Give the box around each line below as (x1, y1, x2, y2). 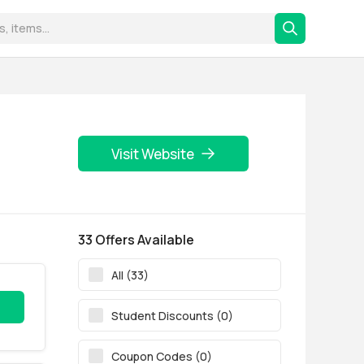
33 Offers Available (78, 231, 194, 249)
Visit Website (111, 144, 194, 163)
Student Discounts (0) (111, 307, 233, 323)
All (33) (111, 266, 149, 283)
